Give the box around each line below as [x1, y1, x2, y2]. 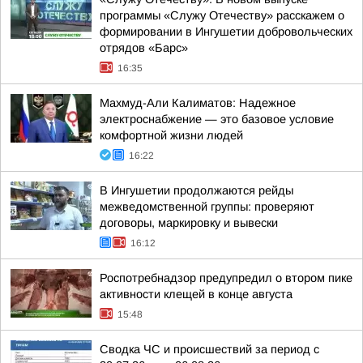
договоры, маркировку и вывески [100, 216, 278, 229]
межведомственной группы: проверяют [100, 200, 314, 213]
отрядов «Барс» [100, 41, 188, 54]
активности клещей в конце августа [100, 288, 293, 301]
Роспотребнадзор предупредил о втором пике [100, 271, 352, 284]
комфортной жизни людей [100, 129, 243, 142]
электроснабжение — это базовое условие [100, 113, 334, 126]
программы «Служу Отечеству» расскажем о [100, 9, 344, 22]
